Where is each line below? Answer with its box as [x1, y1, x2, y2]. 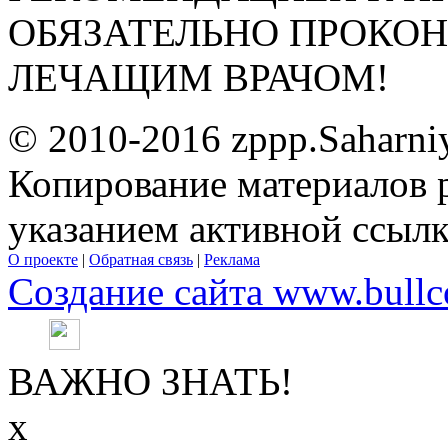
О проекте [8, 250, 78, 268]
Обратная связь [89, 250, 193, 268]
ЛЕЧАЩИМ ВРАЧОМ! [8, 55, 389, 99]
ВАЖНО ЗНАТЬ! [8, 359, 293, 403]
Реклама [204, 250, 260, 268]
